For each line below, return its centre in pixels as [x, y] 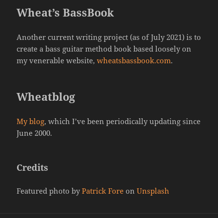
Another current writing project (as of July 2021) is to [109, 37]
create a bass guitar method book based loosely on [104, 48]
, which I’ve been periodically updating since [123, 121]
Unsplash [153, 191]
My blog [31, 121]
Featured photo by [49, 191]
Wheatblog [46, 96]
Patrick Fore [103, 191]
